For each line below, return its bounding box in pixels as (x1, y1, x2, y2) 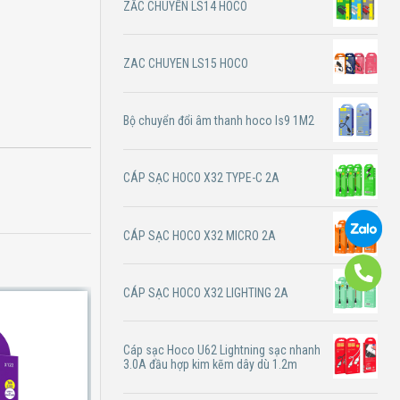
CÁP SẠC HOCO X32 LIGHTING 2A (123, 285, 289, 300)
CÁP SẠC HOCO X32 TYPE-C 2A (123, 171, 280, 186)
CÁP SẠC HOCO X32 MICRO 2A (123, 228, 277, 243)
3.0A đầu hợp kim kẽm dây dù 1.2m (123, 357, 298, 372)
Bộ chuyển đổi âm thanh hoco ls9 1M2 (123, 113, 315, 129)
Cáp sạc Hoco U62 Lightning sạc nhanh (123, 343, 321, 358)
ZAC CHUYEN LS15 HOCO (123, 55, 249, 71)
